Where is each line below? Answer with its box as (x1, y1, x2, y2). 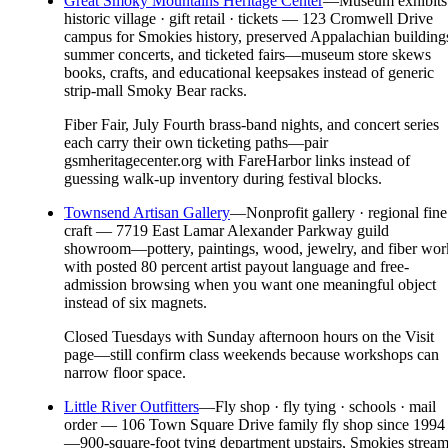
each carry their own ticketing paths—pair (64, 134, 328, 152)
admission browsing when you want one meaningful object (64, 276, 436, 294)
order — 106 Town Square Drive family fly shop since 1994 (64, 416, 445, 434)
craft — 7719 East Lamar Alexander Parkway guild (64, 222, 389, 240)
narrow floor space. (64, 364, 186, 382)
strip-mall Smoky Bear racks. (64, 82, 247, 100)
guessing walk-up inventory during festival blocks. (64, 170, 382, 188)
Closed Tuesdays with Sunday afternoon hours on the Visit (64, 328, 434, 346)
